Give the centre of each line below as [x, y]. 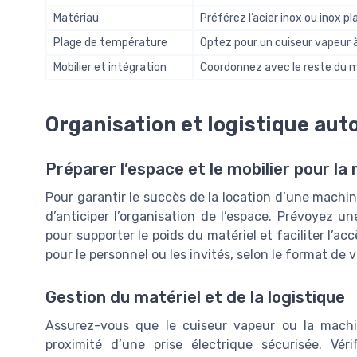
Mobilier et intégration [110, 68]
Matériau [76, 18]
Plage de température [110, 43]
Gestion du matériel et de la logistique [195, 298]
